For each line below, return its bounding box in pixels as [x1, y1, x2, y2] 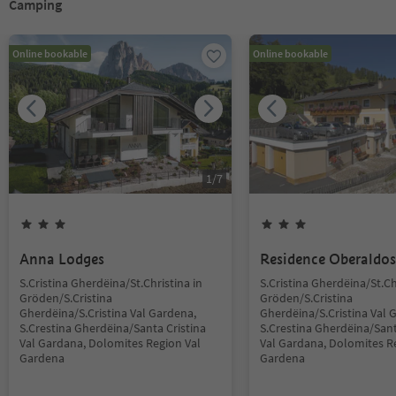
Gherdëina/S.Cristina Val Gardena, [19, 305, 196, 321]
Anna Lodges [19, 250, 104, 269]
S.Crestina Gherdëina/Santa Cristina [19, 320, 206, 336]
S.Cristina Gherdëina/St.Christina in [19, 275, 202, 291]
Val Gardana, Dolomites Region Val [19, 335, 201, 351]
